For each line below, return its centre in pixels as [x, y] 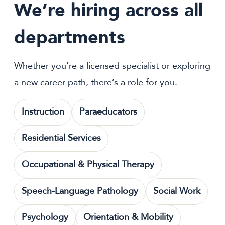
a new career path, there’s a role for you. [96, 83]
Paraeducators [108, 111]
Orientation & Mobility [128, 217]
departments [70, 37]
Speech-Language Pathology [80, 191]
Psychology [45, 217]
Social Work [177, 191]
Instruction [43, 111]
